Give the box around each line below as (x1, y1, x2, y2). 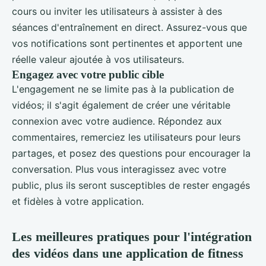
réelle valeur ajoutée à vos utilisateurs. (12, 53, 184, 65)
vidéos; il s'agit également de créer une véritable (12, 99, 230, 111)
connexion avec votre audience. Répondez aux (12, 115, 222, 127)
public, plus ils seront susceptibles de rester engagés (12, 179, 250, 191)
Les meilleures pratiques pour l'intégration (12, 229, 252, 244)
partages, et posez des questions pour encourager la (12, 147, 251, 159)
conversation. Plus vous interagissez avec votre (12, 163, 226, 175)
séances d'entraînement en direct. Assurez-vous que (12, 21, 247, 33)
